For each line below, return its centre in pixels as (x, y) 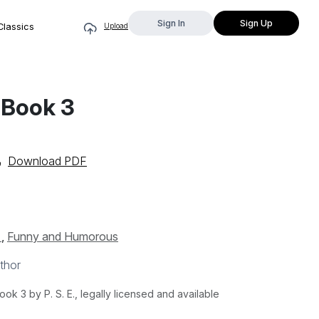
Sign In (171, 23)
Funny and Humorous (63, 236)
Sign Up (256, 23)
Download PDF (47, 161)
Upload (116, 25)
